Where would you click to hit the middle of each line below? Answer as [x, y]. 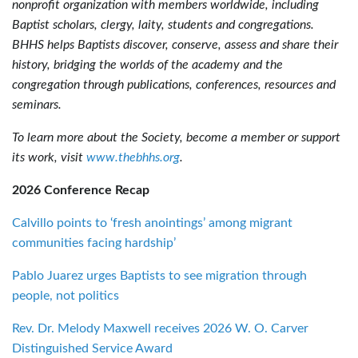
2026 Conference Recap [81, 190]
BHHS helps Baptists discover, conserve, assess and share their [175, 44]
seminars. [37, 104]
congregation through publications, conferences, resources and [174, 84]
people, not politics [66, 295]
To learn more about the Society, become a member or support [176, 137]
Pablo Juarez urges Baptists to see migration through [159, 275]
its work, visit [49, 157]
